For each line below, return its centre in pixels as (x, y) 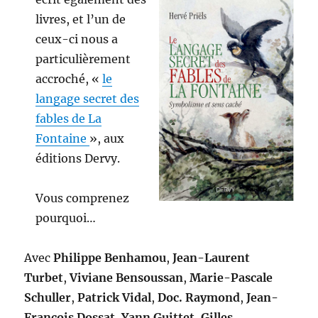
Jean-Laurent (212, 258)
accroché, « (68, 79)
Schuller (48, 298)
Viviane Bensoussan (127, 278)
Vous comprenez (82, 198)
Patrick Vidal (115, 298)
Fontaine (62, 139)
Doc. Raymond (199, 298)
